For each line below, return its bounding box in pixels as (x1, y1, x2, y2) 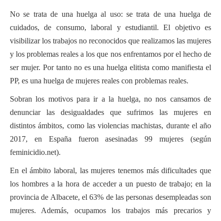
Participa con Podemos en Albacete (8, 59, 135, 69)
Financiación (8, 39, 52, 49)
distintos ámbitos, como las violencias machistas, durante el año (10, 121, 211, 130)
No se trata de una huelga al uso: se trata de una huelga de (10, 9, 211, 18)
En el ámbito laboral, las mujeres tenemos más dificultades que (10, 166, 211, 175)
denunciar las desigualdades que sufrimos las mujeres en (10, 108, 211, 116)
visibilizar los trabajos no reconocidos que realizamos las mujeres (10, 36, 211, 45)
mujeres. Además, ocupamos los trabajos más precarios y (10, 206, 211, 215)
